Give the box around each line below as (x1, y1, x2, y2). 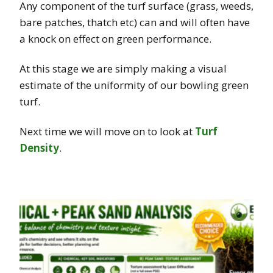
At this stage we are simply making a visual (19, 61, 227, 76)
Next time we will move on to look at (19, 124, 195, 138)
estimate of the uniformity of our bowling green (19, 77, 249, 92)
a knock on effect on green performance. (19, 31, 211, 46)
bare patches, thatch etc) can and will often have (19, 15, 250, 29)
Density (19, 140, 59, 155)
